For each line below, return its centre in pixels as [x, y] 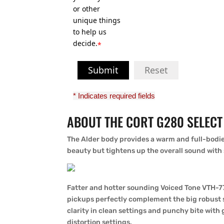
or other [87, 9]
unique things [97, 20]
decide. [85, 43]
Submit [103, 70]
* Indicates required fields [114, 96]
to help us [90, 32]
